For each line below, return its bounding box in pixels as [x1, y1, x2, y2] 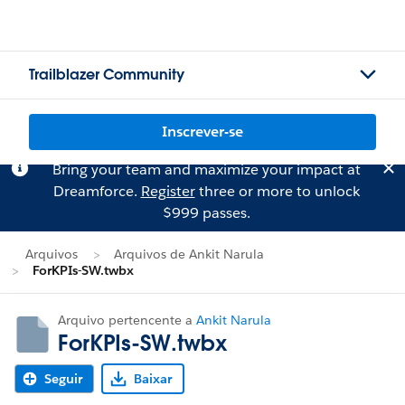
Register [140, 182, 195, 201]
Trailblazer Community [29, 65, 184, 84]
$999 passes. [162, 203, 250, 222]
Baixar [134, 371, 172, 387]
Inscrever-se [162, 122, 243, 141]
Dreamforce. [52, 182, 141, 201]
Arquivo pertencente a [58, 312, 196, 328]
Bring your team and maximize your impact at [52, 160, 361, 179]
